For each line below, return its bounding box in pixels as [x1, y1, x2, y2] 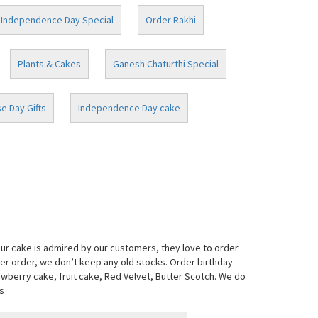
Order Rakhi [146, 13, 196, 26]
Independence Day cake [77, 102, 180, 114]
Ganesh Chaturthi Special [112, 57, 219, 70]
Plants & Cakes [17, 57, 81, 70]
